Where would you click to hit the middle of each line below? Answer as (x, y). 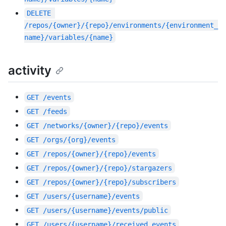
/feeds (55, 111)
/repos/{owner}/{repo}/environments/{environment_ (121, 25)
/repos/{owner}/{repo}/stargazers (108, 168)
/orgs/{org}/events (79, 139)
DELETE (39, 13)
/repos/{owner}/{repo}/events (100, 154)
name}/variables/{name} (69, 38)
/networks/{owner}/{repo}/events (106, 125)
